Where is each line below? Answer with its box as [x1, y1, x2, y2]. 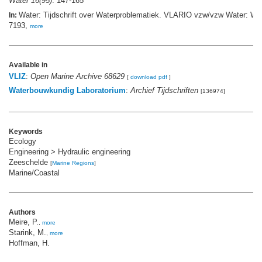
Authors [9, 208, 36, 217]
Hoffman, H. [9, 239, 50, 248]
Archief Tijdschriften [130, 86, 198, 95]
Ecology [9, 137, 36, 146]
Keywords [9, 127, 43, 136]
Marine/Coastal [9, 168, 60, 178]
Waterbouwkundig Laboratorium [9, 86, 126, 95]
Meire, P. [9, 218, 39, 227]
